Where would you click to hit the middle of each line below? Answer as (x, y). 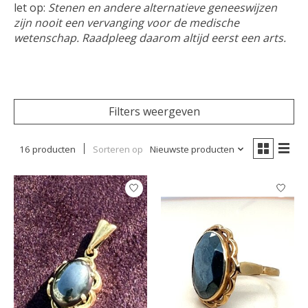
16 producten (47, 149)
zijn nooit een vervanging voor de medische (126, 22)
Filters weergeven (154, 111)
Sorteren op (118, 149)
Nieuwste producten (192, 149)
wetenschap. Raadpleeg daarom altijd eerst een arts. (150, 37)
